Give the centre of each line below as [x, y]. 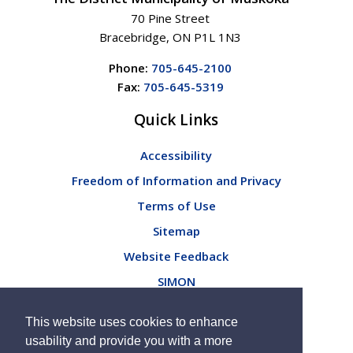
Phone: [129, 67]
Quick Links [176, 119]
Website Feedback [176, 256]
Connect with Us [182, 305]
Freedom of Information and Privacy [176, 180]
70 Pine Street [171, 18]
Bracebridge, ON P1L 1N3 [171, 37]
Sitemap [176, 230]
